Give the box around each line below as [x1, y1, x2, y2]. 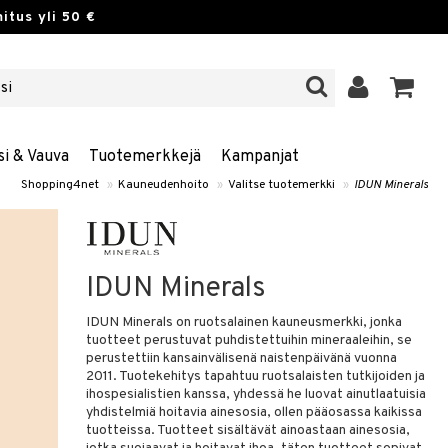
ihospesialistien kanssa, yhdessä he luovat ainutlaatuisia [86, 386, 427, 403]
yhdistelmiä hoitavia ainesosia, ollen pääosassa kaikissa [86, 404, 423, 421]
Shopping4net [21, 177, 99, 193]
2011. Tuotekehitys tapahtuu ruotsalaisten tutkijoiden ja [86, 368, 426, 385]
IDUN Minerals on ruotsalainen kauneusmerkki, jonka [86, 314, 403, 331]
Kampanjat [220, 147, 299, 167]
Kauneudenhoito [118, 177, 209, 193]
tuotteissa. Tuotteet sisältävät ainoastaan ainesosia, [86, 422, 411, 439]
